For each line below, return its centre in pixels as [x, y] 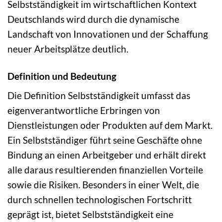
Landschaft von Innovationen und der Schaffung [108, 34]
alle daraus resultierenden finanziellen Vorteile [105, 170]
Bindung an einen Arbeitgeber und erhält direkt [107, 155]
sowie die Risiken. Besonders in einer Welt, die [103, 185]
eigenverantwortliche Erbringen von [84, 111]
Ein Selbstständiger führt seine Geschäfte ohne [105, 140]
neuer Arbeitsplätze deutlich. [68, 49]
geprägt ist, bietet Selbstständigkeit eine [90, 215]
